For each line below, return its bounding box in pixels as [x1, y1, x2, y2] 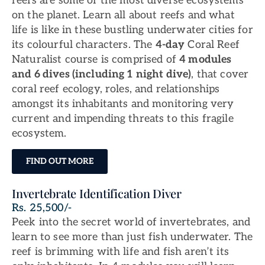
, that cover [191, 67, 249, 80]
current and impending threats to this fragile [12, 112, 234, 125]
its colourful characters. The [12, 38, 156, 51]
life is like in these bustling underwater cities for [12, 23, 253, 36]
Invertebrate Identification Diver [12, 185, 182, 202]
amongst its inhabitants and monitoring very [12, 97, 234, 110]
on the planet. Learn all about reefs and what [12, 8, 235, 21]
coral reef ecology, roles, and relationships [12, 82, 220, 95]
